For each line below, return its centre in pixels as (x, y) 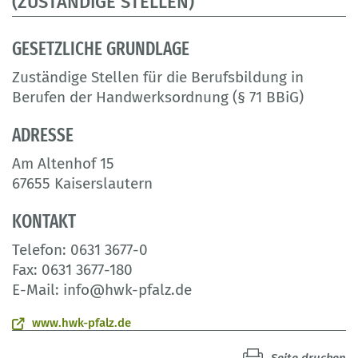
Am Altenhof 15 (63, 164)
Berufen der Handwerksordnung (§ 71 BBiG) (158, 97)
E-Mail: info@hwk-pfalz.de (102, 290)
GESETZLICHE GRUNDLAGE (101, 49)
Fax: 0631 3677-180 (72, 270)
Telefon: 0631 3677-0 (80, 250)
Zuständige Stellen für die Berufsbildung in (158, 78)
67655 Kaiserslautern (82, 184)
